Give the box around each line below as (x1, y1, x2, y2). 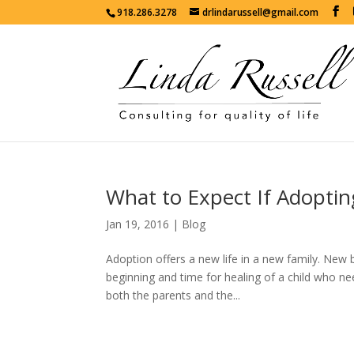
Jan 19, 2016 (106, 217, 170, 232)
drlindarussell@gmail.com (202, 6, 319, 19)
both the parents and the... (106, 288, 241, 303)
